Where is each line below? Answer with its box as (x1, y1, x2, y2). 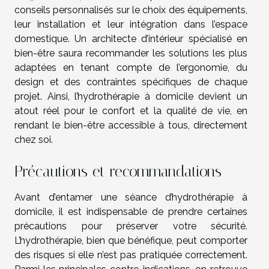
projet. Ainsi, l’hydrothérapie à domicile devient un (14, 91, 247, 103)
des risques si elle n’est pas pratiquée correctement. (14, 249, 247, 261)
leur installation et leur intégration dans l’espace (14, 19, 247, 31)
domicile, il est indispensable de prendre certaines (14, 205, 247, 217)
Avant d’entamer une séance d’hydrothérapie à (14, 191, 247, 203)
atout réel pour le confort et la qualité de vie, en (14, 105, 247, 117)
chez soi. (14, 134, 53, 146)
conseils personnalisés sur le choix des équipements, (14, 4, 247, 16)
